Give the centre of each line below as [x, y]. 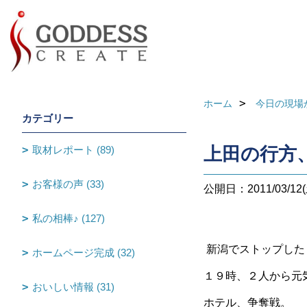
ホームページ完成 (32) [84, 253]
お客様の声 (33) [68, 184]
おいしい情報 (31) [73, 287]
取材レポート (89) [73, 150]
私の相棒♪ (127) [69, 218]
